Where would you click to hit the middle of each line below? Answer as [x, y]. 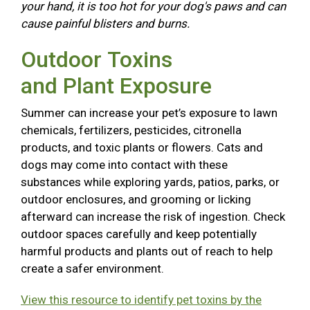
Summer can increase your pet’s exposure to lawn [149, 113]
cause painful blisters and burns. [107, 24]
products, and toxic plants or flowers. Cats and [142, 148]
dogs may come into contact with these [124, 165]
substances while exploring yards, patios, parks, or [150, 182]
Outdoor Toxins [97, 60]
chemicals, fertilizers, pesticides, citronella [131, 130]
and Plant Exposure [122, 86]
